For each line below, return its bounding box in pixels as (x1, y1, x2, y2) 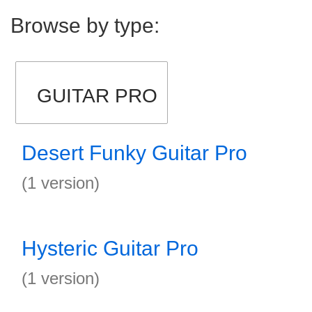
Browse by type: (10, 14, 159, 37)
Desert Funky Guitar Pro (22, 141, 247, 164)
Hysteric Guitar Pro (22, 237, 198, 260)
